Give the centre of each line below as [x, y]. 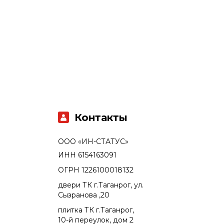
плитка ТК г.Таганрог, [96, 210]
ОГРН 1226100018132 [96, 170]
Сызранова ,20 [84, 195]
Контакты [101, 118]
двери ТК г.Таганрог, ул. [101, 185]
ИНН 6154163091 [87, 155]
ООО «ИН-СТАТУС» [93, 142]
